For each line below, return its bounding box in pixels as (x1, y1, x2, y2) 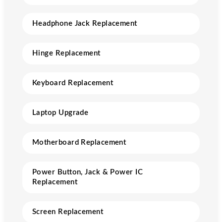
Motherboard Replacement (32, 139, 126, 146)
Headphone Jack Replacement (32, 20, 137, 27)
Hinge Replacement (32, 50, 101, 57)
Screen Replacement (32, 208, 104, 216)
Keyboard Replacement (32, 79, 113, 87)
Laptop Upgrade (32, 109, 89, 116)
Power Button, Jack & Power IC (32, 168, 143, 176)
